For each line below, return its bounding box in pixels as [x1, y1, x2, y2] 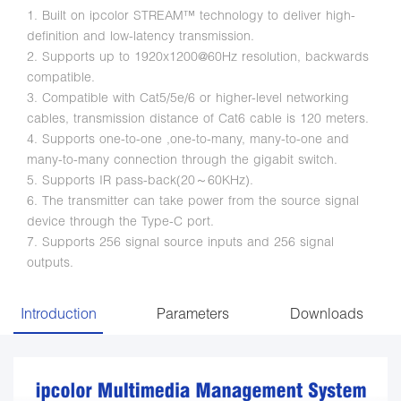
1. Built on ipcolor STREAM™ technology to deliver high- [27, 6, 355, 22]
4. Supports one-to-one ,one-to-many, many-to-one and [27, 130, 349, 146]
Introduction [20, 303, 97, 321]
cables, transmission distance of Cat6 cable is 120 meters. [27, 109, 369, 125]
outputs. [27, 253, 73, 269]
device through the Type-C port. [27, 212, 214, 228]
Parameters [156, 303, 229, 321]
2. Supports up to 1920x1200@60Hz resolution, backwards [27, 47, 369, 64]
